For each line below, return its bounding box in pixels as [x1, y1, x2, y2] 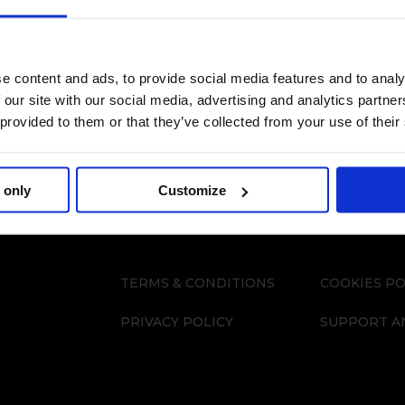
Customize [158, 182, 227, 198]
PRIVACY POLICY [119, 314, 233, 330]
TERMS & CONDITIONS [119, 275, 275, 291]
